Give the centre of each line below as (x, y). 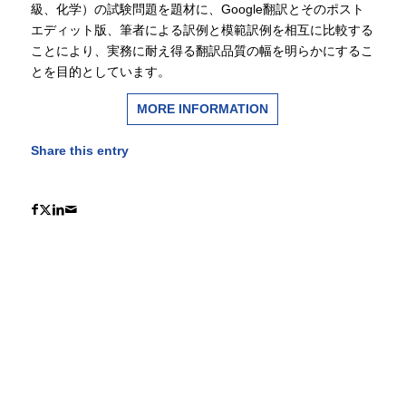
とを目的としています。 (100, 72)
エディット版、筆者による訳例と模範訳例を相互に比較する (202, 30)
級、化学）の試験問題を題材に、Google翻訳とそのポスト (197, 10)
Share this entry (79, 150)
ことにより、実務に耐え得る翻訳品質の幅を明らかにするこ (202, 51)
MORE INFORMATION (203, 108)
